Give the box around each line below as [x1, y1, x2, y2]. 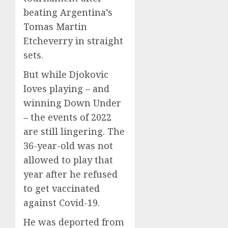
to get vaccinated [23, 182, 100, 194]
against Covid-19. [23, 196, 100, 209]
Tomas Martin [23, 20, 87, 33]
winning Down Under [23, 97, 121, 109]
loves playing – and [23, 82, 109, 95]
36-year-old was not [23, 139, 113, 152]
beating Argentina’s [23, 6, 112, 18]
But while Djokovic [23, 68, 108, 80]
